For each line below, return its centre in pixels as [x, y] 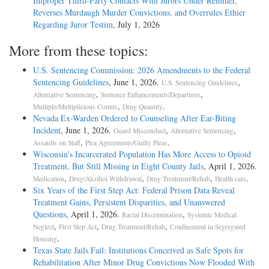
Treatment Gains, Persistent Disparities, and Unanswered [129, 202]
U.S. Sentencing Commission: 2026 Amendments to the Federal [142, 70]
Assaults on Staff [57, 143]
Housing [45, 239]
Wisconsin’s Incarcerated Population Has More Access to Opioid [142, 154]
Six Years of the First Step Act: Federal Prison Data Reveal [134, 190]
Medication [49, 179]
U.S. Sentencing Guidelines [200, 83]
